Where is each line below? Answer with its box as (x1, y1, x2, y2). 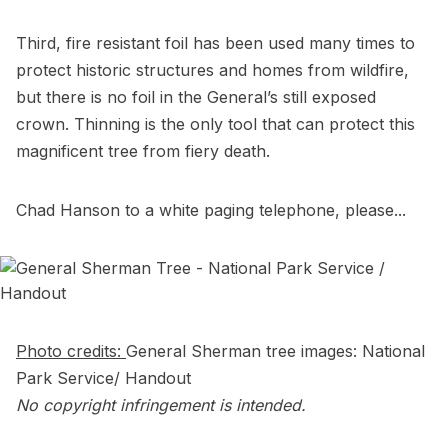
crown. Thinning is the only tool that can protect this (16, 114, 415, 135)
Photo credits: (16, 341, 126, 362)
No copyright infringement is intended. (16, 395, 306, 416)
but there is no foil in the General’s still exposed (16, 87, 376, 108)
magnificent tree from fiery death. (16, 141, 270, 162)
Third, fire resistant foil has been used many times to (16, 33, 415, 54)
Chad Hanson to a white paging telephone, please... (16, 200, 406, 221)
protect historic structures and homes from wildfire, (16, 60, 409, 81)
